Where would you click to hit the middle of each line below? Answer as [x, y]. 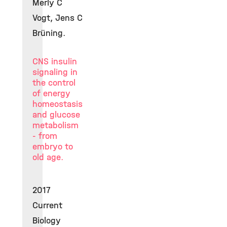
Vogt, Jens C [58, 18]
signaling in [55, 72]
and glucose [56, 115]
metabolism [55, 125]
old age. [48, 157]
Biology [47, 220]
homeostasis [58, 104]
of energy [51, 93]
